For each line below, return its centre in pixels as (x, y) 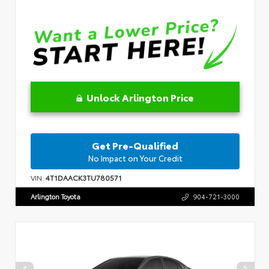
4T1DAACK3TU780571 (84, 178)
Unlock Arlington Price (140, 97)
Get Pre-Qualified (135, 145)
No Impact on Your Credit (135, 158)
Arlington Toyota (56, 197)
